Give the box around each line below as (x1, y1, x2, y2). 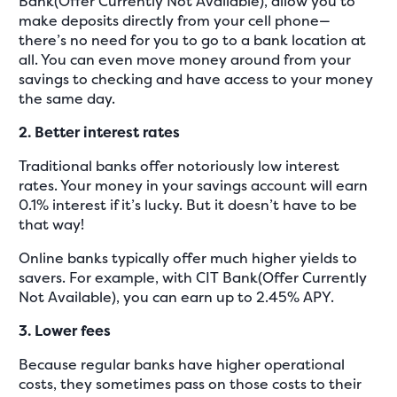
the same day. (19, 88, 116, 108)
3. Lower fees (19, 320, 112, 340)
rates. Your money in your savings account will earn (19, 175, 369, 195)
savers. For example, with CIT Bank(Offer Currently (19, 267, 368, 287)
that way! (19, 214, 85, 234)
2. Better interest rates (19, 121, 181, 142)
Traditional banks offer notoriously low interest (19, 155, 340, 175)
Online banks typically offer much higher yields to (19, 247, 358, 268)
